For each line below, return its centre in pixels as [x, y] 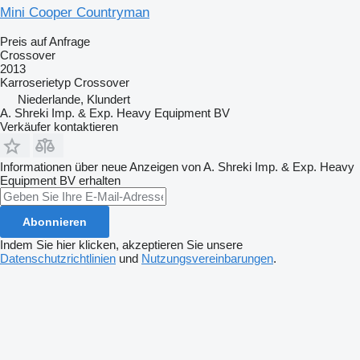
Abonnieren [55, 221]
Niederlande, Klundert [74, 99]
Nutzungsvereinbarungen [207, 258]
